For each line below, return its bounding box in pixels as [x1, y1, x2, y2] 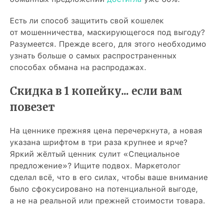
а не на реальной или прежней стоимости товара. [10, 196, 205, 205]
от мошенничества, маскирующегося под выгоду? [10, 28, 205, 37]
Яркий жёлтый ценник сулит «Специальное [10, 149, 180, 159]
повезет [10, 100, 55, 114]
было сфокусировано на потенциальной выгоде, [10, 184, 198, 194]
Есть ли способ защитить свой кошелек [10, 16, 164, 25]
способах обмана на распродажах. [10, 63, 146, 72]
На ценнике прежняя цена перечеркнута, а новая [10, 126, 202, 135]
